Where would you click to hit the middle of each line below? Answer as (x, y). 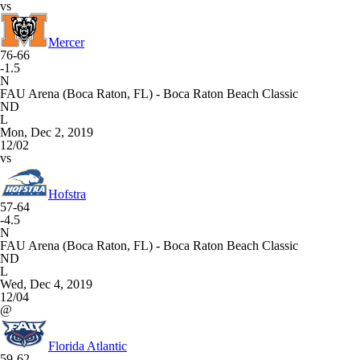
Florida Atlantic (88, 346)
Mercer (66, 42)
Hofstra (67, 194)
